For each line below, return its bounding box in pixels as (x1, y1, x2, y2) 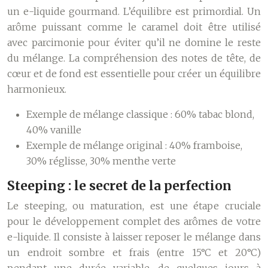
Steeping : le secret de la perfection (7, 178, 232, 194)
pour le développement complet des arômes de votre (7, 215, 261, 227)
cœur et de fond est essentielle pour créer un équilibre (7, 68, 261, 80)
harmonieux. (7, 83, 66, 95)
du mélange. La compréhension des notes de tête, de (7, 52, 261, 64)
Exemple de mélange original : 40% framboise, (26, 139, 242, 151)
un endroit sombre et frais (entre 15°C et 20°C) (7, 246, 261, 258)
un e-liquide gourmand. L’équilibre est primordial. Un (7, 5, 261, 17)
